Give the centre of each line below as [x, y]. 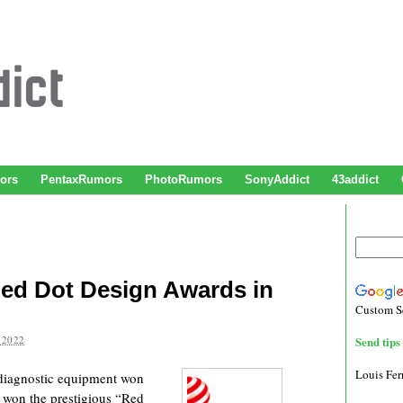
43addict [355, 179]
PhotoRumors [184, 179]
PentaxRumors [81, 179]
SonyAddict [277, 179]
